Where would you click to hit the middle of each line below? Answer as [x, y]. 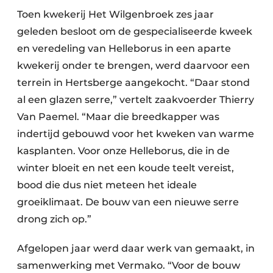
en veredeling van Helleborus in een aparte [124, 49]
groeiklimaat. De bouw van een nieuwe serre [128, 202]
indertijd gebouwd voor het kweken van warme [136, 134]
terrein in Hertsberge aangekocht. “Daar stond [133, 83]
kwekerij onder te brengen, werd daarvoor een [133, 66]
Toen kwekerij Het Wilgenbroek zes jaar [115, 15]
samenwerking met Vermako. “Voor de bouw [129, 266]
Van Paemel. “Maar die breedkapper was [118, 117]
